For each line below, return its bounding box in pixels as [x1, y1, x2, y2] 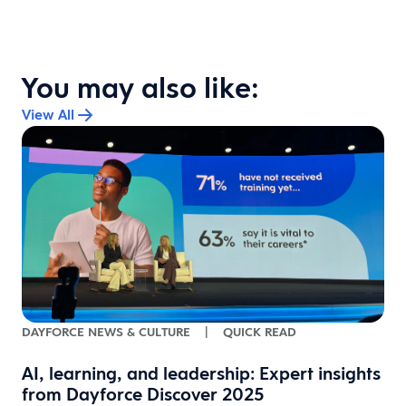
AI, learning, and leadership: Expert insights [22, 362, 381, 386]
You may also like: [22, 67, 259, 107]
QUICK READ [223, 324, 296, 341]
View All [22, 104, 74, 124]
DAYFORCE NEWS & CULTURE [22, 324, 190, 341]
